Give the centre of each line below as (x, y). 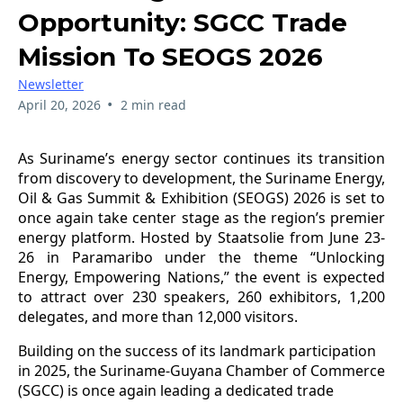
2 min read (153, 104)
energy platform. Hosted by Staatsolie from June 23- (201, 237)
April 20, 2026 (59, 104)
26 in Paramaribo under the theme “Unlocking (201, 257)
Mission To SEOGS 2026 (170, 56)
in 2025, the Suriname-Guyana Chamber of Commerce (201, 370)
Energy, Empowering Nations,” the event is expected (201, 277)
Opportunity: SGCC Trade (183, 22)
